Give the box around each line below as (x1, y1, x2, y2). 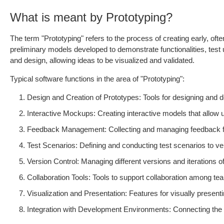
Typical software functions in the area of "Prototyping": (10, 74, 184, 83)
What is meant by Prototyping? (10, 10, 172, 24)
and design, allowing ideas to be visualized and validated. (10, 56, 194, 64)
